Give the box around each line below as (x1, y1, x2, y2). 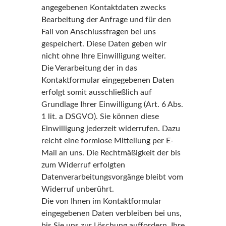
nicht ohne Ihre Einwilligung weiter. (41, 52, 166, 60)
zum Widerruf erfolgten (41, 161, 125, 169)
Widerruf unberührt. (41, 185, 114, 193)
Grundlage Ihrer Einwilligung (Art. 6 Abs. (41, 100, 183, 108)
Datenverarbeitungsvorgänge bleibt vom (41, 173, 183, 181)
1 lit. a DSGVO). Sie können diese (41, 112, 159, 121)
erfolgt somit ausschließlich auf (41, 88, 152, 96)
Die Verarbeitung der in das (41, 64, 137, 72)
